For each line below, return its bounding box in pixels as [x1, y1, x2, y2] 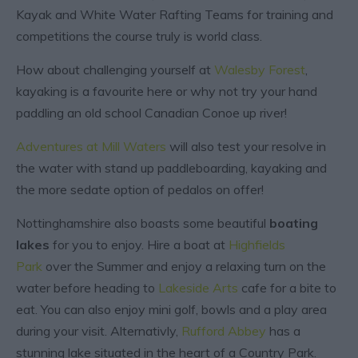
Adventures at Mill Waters [16, 137, 166, 154]
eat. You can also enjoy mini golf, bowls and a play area [16, 300, 327, 317]
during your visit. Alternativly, [16, 322, 181, 339]
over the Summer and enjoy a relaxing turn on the [42, 257, 326, 274]
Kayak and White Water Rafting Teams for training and [16, 6, 333, 22]
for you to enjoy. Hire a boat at [50, 236, 229, 253]
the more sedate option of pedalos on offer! [16, 181, 264, 197]
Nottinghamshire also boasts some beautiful [16, 214, 269, 231]
